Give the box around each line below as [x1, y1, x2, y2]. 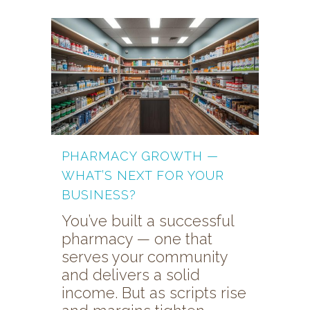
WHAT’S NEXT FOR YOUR [62, 167, 224, 183]
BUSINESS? [62, 187, 136, 202]
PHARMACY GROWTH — [62, 148, 219, 163]
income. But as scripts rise [62, 283, 246, 302]
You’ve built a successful [62, 211, 234, 230]
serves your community [62, 247, 228, 266]
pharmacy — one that [62, 229, 212, 248]
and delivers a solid [62, 265, 200, 284]
